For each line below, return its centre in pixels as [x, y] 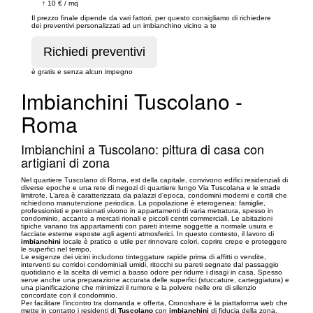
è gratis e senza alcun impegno [82, 71]
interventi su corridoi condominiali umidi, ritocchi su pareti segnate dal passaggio [150, 264]
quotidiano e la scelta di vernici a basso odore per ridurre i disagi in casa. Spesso [152, 272]
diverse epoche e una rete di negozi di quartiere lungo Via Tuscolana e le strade [151, 187]
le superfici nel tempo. [56, 249]
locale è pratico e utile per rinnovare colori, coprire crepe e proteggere [174, 241]
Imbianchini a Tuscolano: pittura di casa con [143, 148]
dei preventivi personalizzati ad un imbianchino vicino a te [124, 25]
